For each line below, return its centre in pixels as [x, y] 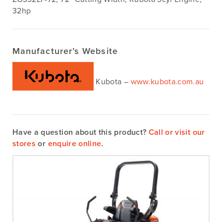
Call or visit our [177, 133]
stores [24, 144]
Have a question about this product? [81, 133]
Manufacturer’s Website [65, 51]
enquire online [75, 144]
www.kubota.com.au [167, 82]
